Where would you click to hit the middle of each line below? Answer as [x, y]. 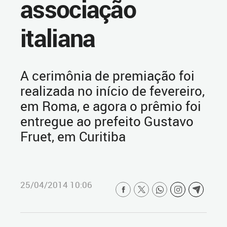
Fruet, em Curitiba [73, 136]
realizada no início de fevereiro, [112, 91]
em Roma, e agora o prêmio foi [111, 106]
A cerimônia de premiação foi [107, 75]
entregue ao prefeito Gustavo [107, 121]
